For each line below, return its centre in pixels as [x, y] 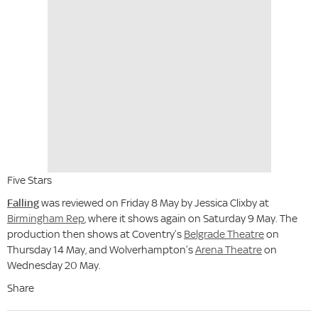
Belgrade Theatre [224, 234]
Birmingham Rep [46, 219]
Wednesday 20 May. [54, 265]
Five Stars [31, 180]
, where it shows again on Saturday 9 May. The [191, 219]
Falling [23, 203]
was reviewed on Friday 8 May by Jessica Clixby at [154, 203]
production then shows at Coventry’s [95, 234]
